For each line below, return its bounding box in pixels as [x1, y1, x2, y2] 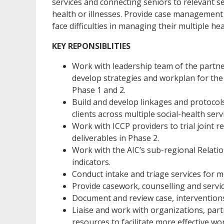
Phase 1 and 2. [72, 84, 125, 95]
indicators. [72, 156, 110, 167]
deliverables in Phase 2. [72, 132, 159, 143]
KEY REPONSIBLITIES [52, 40, 130, 51]
